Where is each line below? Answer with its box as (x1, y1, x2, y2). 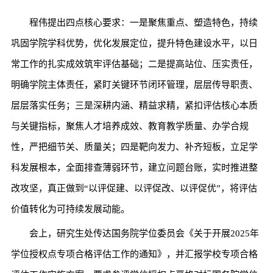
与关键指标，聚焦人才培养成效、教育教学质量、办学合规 (10, 121, 249, 132)
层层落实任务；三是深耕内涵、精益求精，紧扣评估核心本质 (10, 101, 258, 111)
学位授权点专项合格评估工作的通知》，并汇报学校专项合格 (10, 249, 258, 260)
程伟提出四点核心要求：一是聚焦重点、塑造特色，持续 (29, 18, 258, 28)
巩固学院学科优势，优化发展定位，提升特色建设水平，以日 (10, 38, 258, 49)
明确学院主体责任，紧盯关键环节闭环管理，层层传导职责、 (10, 80, 258, 90)
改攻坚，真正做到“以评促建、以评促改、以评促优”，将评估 (10, 183, 257, 194)
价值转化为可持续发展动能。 (10, 204, 130, 214)
